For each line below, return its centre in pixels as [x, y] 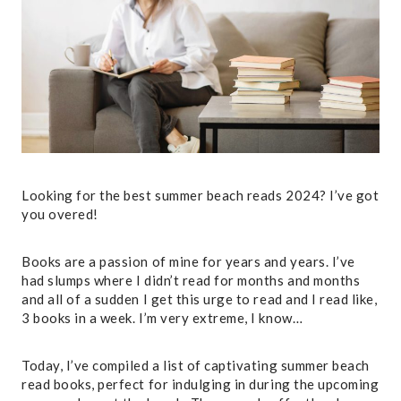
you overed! [60, 213]
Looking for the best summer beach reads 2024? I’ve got [200, 195]
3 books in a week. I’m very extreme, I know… [162, 317]
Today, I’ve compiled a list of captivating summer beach [196, 365]
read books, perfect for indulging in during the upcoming [200, 384]
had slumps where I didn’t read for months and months [191, 280]
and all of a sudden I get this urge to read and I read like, [200, 299]
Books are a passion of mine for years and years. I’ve [188, 261]
